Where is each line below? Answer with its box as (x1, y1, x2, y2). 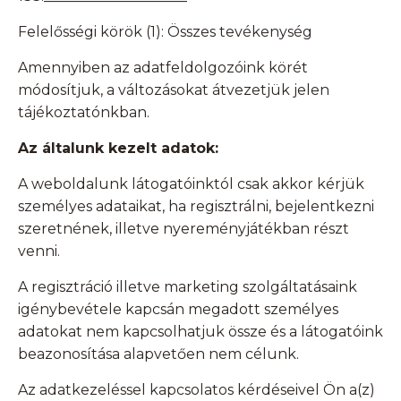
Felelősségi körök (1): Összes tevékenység (18, 23, 312, 41)
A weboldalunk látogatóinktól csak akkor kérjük (18, 175, 364, 193)
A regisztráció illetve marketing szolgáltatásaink (18, 278, 357, 296)
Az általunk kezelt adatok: (18, 140, 218, 158)
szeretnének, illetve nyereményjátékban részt (18, 220, 349, 238)
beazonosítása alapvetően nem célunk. (18, 346, 299, 363)
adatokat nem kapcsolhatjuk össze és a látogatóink (18, 323, 383, 341)
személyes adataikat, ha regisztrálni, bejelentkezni (18, 198, 374, 216)
